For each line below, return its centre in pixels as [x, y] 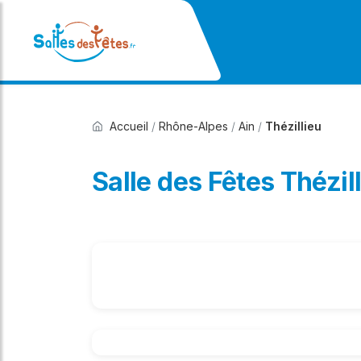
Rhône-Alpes [193, 126]
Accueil [129, 126]
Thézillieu [293, 126]
